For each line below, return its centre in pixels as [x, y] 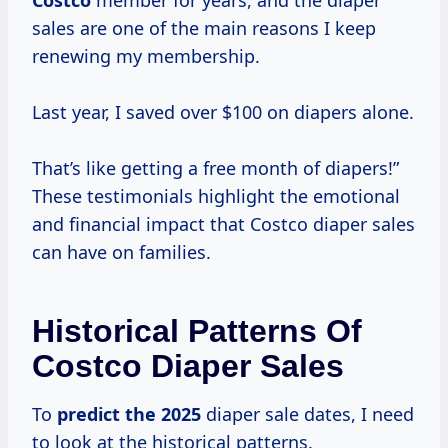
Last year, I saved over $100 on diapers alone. [223, 112]
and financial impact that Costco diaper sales [223, 224]
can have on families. [121, 252]
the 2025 [163, 414]
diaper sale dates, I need [307, 414]
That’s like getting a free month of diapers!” [215, 168]
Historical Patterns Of [197, 331]
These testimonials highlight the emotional [216, 196]
